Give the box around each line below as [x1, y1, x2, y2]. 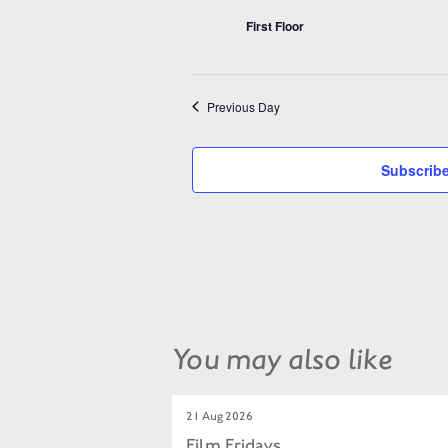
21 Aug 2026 [185, 409, 253, 424]
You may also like [172, 340, 392, 377]
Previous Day [206, 97, 280, 115]
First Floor [245, 16, 304, 35]
